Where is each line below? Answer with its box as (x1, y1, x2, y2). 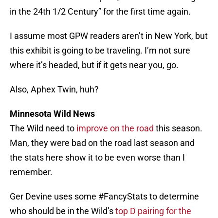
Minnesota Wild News (10, 109, 95, 119)
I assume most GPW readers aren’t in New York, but (10, 31, 208, 41)
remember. (10, 167, 53, 178)
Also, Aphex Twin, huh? (10, 84, 99, 95)
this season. (154, 123, 202, 134)
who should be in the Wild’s (10, 206, 115, 217)
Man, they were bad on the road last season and (10, 138, 195, 148)
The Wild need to (10, 123, 76, 134)
